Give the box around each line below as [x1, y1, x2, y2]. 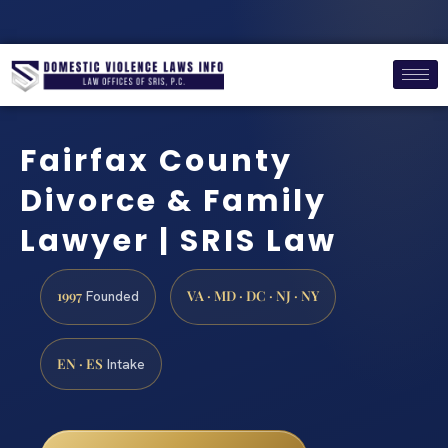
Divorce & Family [20, 180, 327, 223]
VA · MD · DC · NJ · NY [187, 285, 319, 304]
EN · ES [57, 354, 103, 373]
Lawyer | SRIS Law [20, 220, 337, 263]
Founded [82, 286, 139, 305]
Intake [103, 355, 145, 374]
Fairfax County [20, 140, 293, 183]
